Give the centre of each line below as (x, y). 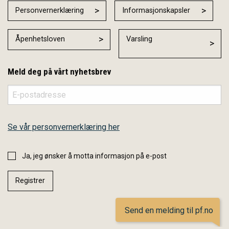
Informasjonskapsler (156, 10)
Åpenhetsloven (40, 39)
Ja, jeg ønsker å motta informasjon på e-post (94, 156)
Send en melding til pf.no (169, 210)
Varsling (140, 39)
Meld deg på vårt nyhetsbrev (59, 71)
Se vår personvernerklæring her (64, 127)
